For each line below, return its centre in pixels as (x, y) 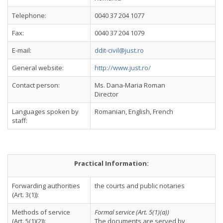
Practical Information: (111, 163)
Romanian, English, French (134, 111)
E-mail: (22, 50)
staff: (20, 120)
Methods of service (41, 212)
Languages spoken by (45, 111)
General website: (38, 68)
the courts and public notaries (140, 186)
